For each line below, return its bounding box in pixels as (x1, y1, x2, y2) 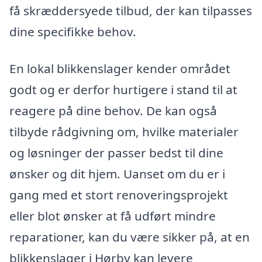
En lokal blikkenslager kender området (9, 60, 230, 77)
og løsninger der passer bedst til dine (9, 144, 223, 161)
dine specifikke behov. (9, 23, 136, 40)
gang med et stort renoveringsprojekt (9, 187, 228, 204)
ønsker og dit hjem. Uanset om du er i (9, 166, 225, 182)
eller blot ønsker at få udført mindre (9, 208, 216, 225)
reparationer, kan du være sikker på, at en (9, 229, 250, 246)
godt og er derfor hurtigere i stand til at (9, 81, 237, 98)
